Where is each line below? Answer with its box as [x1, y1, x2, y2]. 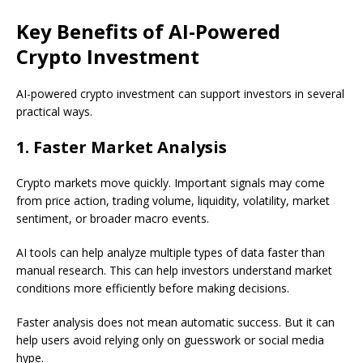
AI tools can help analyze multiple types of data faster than [16, 245, 325, 261]
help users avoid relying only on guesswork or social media [16, 332, 324, 348]
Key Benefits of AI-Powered [16, 18, 280, 45]
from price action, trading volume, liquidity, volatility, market [16, 193, 330, 209]
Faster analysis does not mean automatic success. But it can [16, 314, 335, 331]
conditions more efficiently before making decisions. [16, 280, 289, 297]
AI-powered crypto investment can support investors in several [16, 86, 344, 102]
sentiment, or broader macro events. [16, 211, 209, 227]
